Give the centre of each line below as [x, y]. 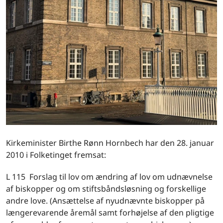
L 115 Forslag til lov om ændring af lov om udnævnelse [109, 177]
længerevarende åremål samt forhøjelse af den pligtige [110, 213]
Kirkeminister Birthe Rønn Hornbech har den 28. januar [110, 143]
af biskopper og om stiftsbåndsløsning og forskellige [106, 189]
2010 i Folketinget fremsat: [56, 155]
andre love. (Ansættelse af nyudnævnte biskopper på [105, 201]
